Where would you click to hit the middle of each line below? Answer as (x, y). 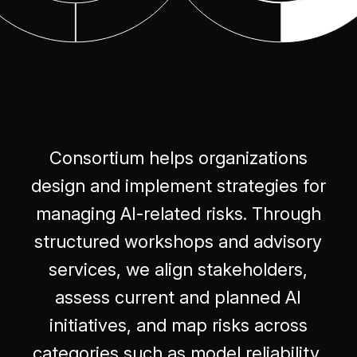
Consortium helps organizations (178, 158)
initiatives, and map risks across (178, 325)
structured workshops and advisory (178, 241)
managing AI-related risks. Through (178, 214)
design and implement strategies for (178, 186)
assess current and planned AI (178, 297)
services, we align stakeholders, (178, 269)
